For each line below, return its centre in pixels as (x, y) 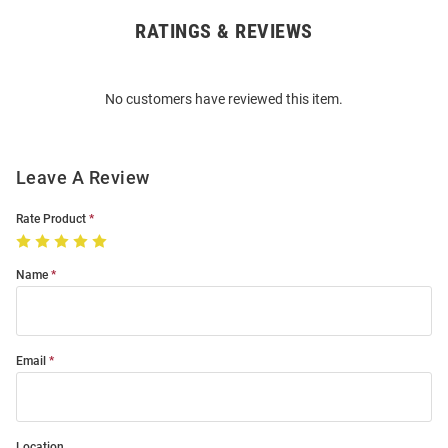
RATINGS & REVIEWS (224, 31)
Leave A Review (83, 178)
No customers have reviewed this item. (224, 99)
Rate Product (51, 219)
